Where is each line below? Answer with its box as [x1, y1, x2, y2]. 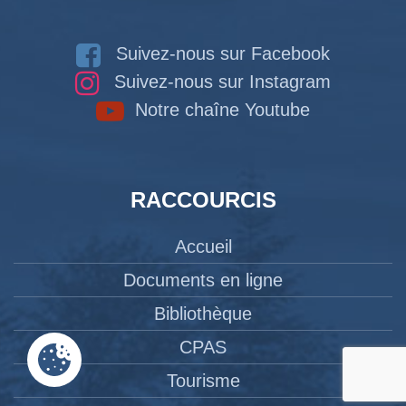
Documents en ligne [123, 270, 283, 290]
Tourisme [166, 371, 240, 391]
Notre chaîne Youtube [130, 99, 310, 120]
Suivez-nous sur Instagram [109, 71, 331, 92]
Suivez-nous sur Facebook [111, 43, 330, 63]
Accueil [174, 237, 232, 256]
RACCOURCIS [130, 188, 276, 212]
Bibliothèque [154, 304, 252, 324]
